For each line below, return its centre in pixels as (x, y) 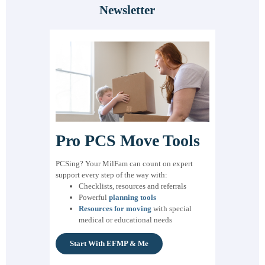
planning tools (132, 197)
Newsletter (127, 10)
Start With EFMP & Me (109, 243)
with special (172, 208)
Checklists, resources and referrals (132, 186)
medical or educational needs (125, 219)
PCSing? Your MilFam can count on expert (124, 163)
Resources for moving (115, 208)
